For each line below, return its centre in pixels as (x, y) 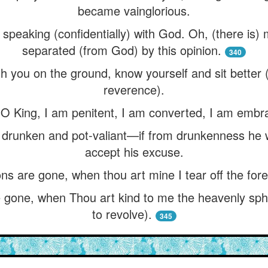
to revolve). (122, 214)
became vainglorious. (134, 10)
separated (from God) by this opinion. (122, 50)
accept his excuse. (134, 152)
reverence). (134, 89)
